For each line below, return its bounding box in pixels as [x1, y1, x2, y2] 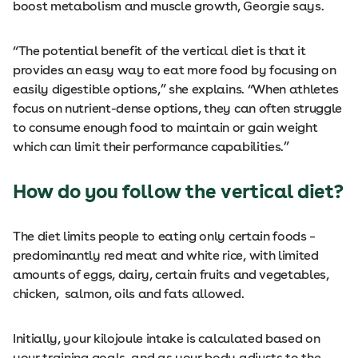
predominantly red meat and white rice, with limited [13, 248, 319, 263]
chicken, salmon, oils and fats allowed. [13, 286, 245, 301]
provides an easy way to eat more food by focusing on [13, 62, 336, 78]
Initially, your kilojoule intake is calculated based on [13, 331, 320, 346]
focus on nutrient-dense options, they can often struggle [13, 101, 343, 116]
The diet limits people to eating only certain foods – [13, 229, 316, 244]
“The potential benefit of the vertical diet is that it [13, 43, 306, 58]
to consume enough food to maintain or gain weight [13, 120, 318, 135]
